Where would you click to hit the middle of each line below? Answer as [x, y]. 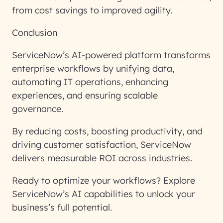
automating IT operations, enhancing [90, 82]
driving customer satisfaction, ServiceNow [102, 145]
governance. [39, 109]
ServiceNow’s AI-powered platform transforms [111, 55]
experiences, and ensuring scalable [85, 95]
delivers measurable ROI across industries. [103, 158]
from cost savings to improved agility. [92, 10]
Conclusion [35, 33]
